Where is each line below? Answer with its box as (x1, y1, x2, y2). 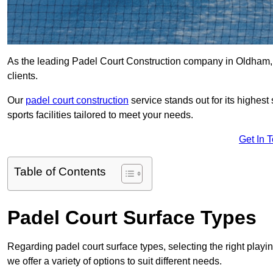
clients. (7, 71, 38, 82)
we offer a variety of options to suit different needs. (7, 256, 222, 267)
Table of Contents (14, 165, 106, 179)
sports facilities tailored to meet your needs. (7, 110, 193, 121)
